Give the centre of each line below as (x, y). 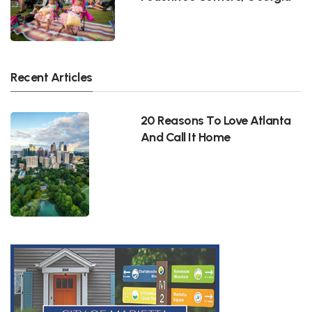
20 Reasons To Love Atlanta (216, 120)
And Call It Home (185, 136)
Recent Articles (52, 77)
